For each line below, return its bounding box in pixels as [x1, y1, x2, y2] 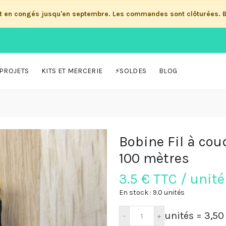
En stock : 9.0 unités [119, 188, 185, 197]
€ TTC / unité [138, 171, 224, 187]
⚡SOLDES [115, 67, 147, 75]
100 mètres [119, 150, 189, 166]
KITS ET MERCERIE [41, 67, 103, 75]
